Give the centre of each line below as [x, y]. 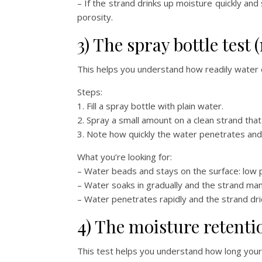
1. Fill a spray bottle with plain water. [150, 106]
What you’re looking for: [125, 156]
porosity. [95, 17]
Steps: [90, 92]
